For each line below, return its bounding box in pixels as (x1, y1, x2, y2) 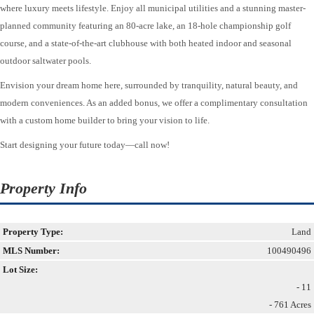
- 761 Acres (269, 299, 311, 310)
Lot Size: (3, 264, 38, 275)
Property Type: (3, 226, 63, 237)
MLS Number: (3, 245, 60, 256)
